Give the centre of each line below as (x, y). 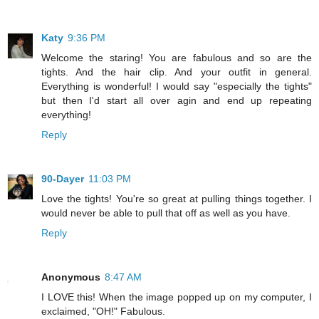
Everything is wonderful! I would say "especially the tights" (177, 87)
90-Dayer (63, 179)
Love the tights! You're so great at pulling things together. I (177, 199)
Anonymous (71, 277)
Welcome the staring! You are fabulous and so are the (177, 58)
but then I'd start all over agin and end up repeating (177, 101)
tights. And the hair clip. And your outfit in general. (177, 72)
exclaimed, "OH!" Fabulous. (103, 312)
